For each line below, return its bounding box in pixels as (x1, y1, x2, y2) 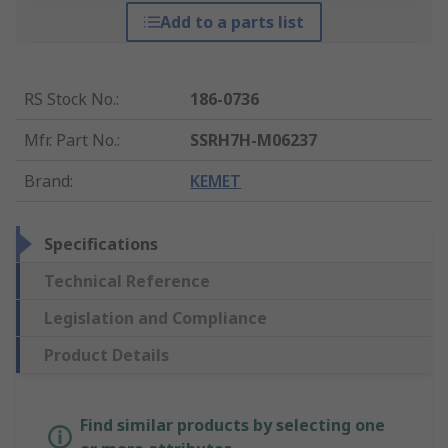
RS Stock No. (24, 88, 116, 111)
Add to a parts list (159, 11, 304, 34)
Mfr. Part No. (24, 129, 117, 152)
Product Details (44, 344, 169, 367)
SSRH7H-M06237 (190, 129, 318, 152)
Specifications (44, 233, 158, 256)
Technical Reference (44, 270, 210, 293)
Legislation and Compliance (44, 307, 267, 330)
